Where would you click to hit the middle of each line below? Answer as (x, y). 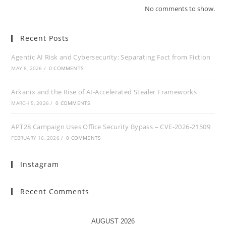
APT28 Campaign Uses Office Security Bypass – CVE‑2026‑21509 (111, 127)
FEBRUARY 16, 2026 (35, 138)
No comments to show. (180, 9)
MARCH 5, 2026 (30, 103)
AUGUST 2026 (113, 221)
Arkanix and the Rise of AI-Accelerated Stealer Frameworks (104, 92)
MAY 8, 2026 (27, 68)
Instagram (40, 164)
